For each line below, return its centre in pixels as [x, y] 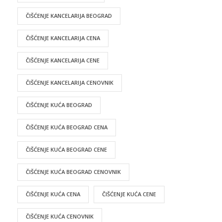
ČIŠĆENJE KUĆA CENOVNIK [60, 216]
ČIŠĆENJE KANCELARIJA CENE [63, 60]
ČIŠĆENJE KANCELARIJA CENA [63, 38]
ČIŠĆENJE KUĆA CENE [129, 194]
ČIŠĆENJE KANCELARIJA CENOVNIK [70, 82]
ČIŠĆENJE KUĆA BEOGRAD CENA [67, 127]
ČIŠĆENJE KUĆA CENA [53, 194]
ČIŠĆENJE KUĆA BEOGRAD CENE [66, 149]
